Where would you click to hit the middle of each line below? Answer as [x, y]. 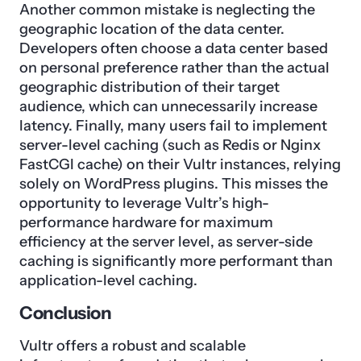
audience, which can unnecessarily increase [168, 106]
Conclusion [66, 313]
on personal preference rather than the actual [174, 67]
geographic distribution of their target [149, 87]
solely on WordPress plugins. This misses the [174, 183]
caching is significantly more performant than [176, 261]
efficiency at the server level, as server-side [166, 241]
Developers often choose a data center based [174, 48]
